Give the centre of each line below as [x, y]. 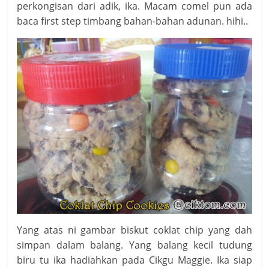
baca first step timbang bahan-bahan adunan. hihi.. [133, 21]
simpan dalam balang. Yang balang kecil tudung [134, 245]
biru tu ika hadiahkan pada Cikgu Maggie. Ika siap [134, 260]
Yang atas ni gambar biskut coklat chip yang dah [134, 230]
